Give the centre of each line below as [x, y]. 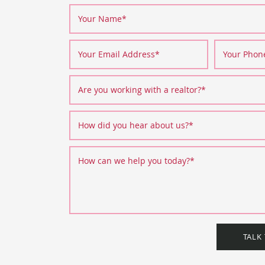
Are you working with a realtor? [140, 90]
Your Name [100, 19]
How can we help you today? [134, 161]
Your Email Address [117, 54]
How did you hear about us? [133, 125]
